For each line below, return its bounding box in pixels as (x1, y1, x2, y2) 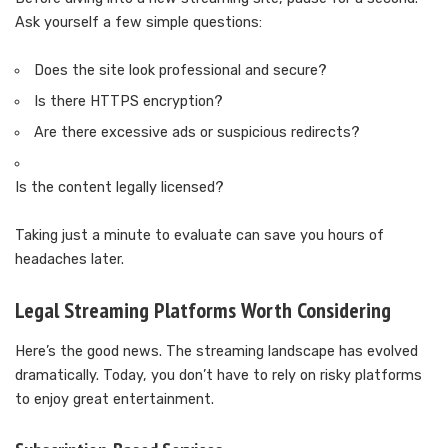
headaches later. (15, 251, 124, 269)
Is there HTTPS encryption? (34, 93, 224, 111)
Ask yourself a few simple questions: (15, 14, 262, 32)
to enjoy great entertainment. (15, 390, 214, 408)
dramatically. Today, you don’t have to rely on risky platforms (15, 366, 422, 384)
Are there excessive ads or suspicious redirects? (34, 124, 361, 142)
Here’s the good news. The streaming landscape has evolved (15, 342, 418, 360)
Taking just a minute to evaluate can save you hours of (15, 227, 384, 245)
